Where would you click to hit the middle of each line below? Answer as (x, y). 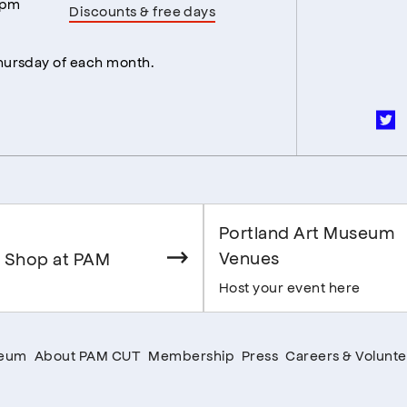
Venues (249, 257)
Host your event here (290, 286)
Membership (191, 354)
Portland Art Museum (307, 231)
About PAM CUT (88, 354)
